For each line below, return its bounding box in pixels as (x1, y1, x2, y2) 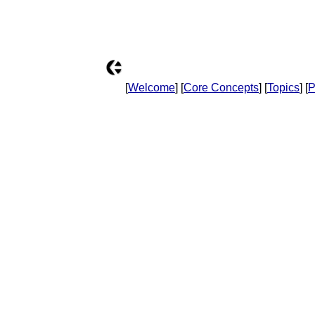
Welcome (128, 82, 175, 94)
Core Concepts (184, 82, 259, 94)
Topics (267, 82, 300, 94)
